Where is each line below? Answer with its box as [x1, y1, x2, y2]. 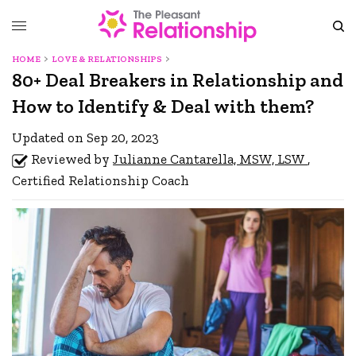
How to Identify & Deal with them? [12, 95, 314, 118]
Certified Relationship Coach [12, 172, 190, 188]
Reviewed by [31, 151, 114, 167]
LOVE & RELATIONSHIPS [52, 54, 163, 64]
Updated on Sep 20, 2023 [12, 130, 160, 145]
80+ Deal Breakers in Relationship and [12, 68, 343, 91]
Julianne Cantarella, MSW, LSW [113, 151, 308, 167]
